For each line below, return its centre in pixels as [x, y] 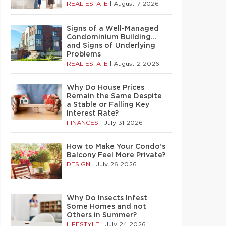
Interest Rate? [93, 114]
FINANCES [83, 123]
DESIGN [79, 164]
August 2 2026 [136, 64]
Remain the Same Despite [114, 96]
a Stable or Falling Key [108, 105]
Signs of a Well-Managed [113, 29]
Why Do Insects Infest [107, 198]
